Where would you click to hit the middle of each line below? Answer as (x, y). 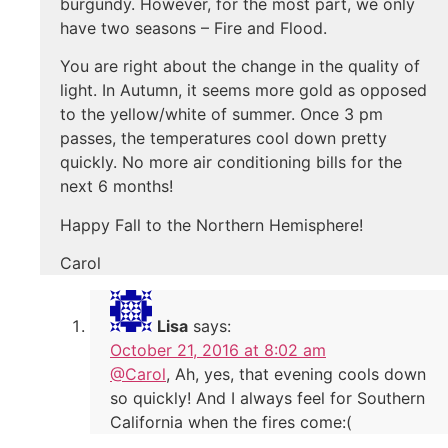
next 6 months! (116, 186)
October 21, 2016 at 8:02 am (218, 350)
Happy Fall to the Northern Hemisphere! (211, 224)
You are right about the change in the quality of (240, 66)
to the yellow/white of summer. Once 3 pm (221, 114)
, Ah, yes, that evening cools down (296, 374)
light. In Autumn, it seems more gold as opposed (243, 90)
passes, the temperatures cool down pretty (223, 138)
